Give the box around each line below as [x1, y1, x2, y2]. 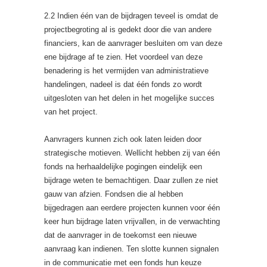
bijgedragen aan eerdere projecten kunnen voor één [44, 203, 220, 212]
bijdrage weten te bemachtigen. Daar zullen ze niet [44, 176, 218, 185]
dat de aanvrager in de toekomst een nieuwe [44, 231, 197, 240]
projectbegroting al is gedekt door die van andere [44, 25, 212, 34]
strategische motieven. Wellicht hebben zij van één [44, 148, 220, 157]
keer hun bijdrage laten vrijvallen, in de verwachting [44, 217, 220, 226]
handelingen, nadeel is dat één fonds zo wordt [44, 80, 202, 89]
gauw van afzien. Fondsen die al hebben [44, 190, 183, 198]
